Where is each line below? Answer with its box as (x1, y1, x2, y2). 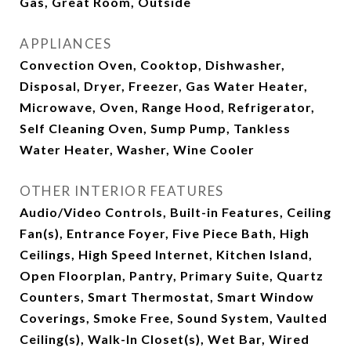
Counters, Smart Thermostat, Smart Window (20, 289, 314, 305)
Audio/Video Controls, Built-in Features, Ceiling (20, 204, 331, 220)
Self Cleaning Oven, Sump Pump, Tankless (20, 121, 291, 136)
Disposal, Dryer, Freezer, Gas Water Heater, (20, 78, 308, 94)
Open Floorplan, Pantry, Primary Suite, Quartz (20, 268, 324, 284)
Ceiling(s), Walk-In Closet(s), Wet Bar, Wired (20, 331, 309, 347)
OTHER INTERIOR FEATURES (20, 183, 224, 200)
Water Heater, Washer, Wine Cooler (20, 142, 255, 157)
